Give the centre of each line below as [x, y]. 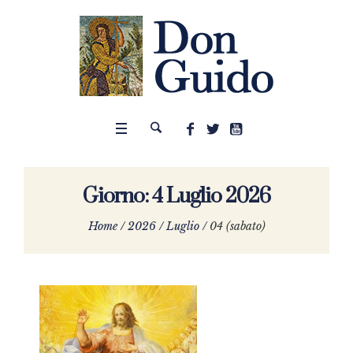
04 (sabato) [237, 227]
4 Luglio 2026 [211, 196]
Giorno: [117, 196]
